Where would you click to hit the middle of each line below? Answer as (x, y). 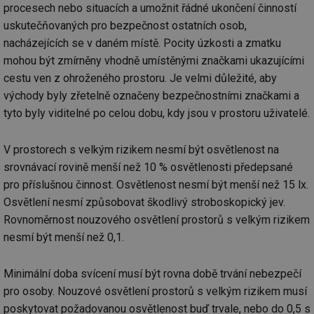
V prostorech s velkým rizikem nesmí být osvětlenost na (141, 149)
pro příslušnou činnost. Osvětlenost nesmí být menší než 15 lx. (156, 184)
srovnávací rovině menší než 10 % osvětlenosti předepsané (148, 167)
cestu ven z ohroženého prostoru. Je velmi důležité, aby (140, 78)
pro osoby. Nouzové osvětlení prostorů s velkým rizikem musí (155, 292)
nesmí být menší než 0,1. (64, 237)
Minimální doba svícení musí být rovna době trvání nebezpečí (152, 274)
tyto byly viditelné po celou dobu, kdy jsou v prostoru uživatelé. (157, 113)
